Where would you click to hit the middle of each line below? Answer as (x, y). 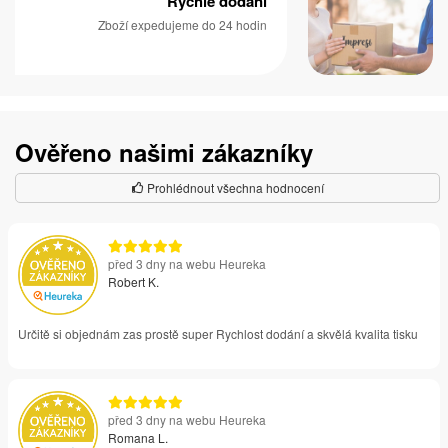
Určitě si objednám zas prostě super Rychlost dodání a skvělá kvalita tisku (218, 333)
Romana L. (138, 437)
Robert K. (133, 281)
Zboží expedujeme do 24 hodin (182, 24)
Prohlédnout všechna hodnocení (233, 187)
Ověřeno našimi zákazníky (164, 151)
